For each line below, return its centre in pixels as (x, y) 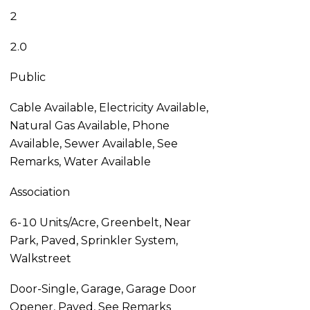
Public (27, 77)
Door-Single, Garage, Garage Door (103, 289)
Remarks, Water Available (80, 162)
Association (39, 192)
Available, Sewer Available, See (93, 144)
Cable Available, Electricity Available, (109, 108)
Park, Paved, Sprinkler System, (93, 240)
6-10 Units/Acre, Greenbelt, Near (100, 222)
